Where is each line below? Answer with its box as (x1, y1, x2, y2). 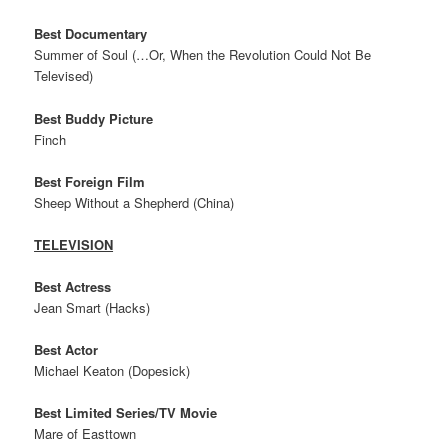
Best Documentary (34, 24, 148, 44)
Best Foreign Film (34, 171, 146, 191)
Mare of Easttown (34, 424, 137, 444)
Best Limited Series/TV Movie (34, 403, 218, 423)
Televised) (34, 66, 94, 86)
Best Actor (34, 340, 99, 360)
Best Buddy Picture (34, 108, 154, 128)
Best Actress (34, 276, 112, 296)
